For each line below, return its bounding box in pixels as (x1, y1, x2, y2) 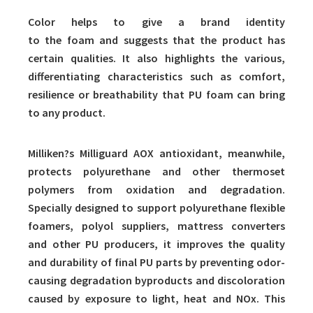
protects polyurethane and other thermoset (28, 164, 285, 179)
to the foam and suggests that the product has (28, 33, 285, 48)
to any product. (28, 105, 105, 120)
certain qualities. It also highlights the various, (28, 51, 285, 66)
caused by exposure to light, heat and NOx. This (28, 291, 285, 306)
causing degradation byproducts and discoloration (28, 273, 285, 288)
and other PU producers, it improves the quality (28, 237, 285, 252)
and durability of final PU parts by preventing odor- (28, 255, 285, 270)
